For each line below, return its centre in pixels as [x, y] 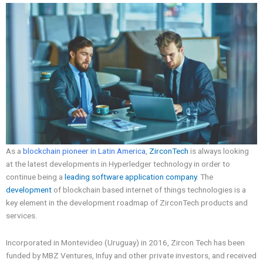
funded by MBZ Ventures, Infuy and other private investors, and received [131, 255]
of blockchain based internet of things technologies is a [149, 190]
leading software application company [131, 177]
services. [21, 216]
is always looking [219, 151]
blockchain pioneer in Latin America [83, 151]
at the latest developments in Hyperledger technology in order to [118, 164]
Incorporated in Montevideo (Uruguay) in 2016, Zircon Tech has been [125, 242]
